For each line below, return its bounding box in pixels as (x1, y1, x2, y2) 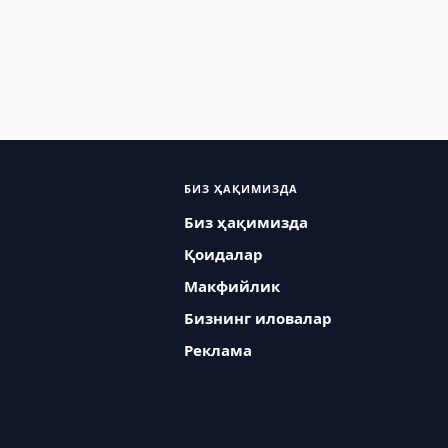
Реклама (183, 340, 252, 360)
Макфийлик (183, 276, 280, 296)
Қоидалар (183, 244, 263, 264)
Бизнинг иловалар (183, 308, 332, 328)
